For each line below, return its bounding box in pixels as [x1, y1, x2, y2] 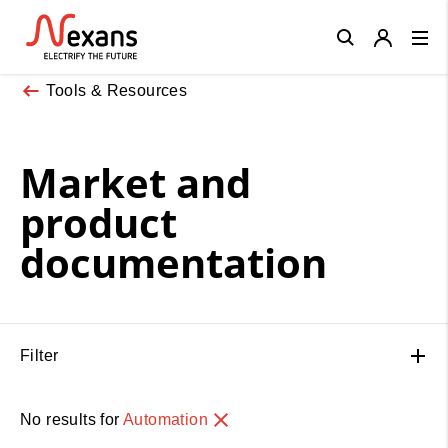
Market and [20, 154, 251, 210]
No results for [20, 410, 124, 428]
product [20, 194, 177, 250]
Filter [20, 346, 59, 364]
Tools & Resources [46, 81, 188, 99]
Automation [123, 410, 213, 428]
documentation [20, 234, 327, 290]
